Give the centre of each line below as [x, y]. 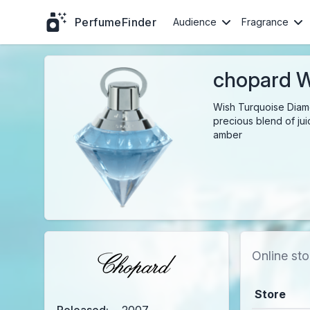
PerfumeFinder [116, 22]
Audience [195, 22]
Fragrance [265, 22]
